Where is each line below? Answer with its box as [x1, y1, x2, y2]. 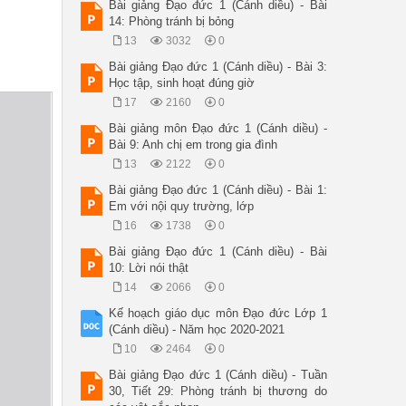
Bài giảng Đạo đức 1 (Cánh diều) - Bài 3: [108, 59, 327, 73]
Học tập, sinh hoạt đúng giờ [108, 75, 255, 90]
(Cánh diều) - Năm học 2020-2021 [108, 322, 285, 336]
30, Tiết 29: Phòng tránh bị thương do [108, 383, 327, 398]
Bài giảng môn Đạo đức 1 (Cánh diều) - [108, 121, 327, 135]
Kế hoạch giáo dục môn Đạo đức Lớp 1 [108, 305, 327, 320]
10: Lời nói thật [108, 260, 188, 275]
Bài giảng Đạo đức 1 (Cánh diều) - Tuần [108, 367, 327, 382]
